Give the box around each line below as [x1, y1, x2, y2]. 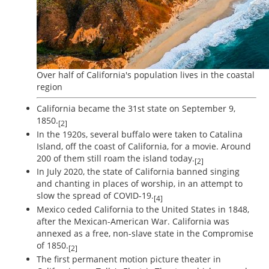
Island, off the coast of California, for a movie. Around [37, 140, 251, 152]
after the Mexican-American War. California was [37, 216, 229, 228]
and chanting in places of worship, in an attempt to [37, 178, 243, 190]
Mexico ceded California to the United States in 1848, [37, 204, 249, 216]
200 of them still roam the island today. [37, 152, 195, 164]
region [37, 80, 62, 92]
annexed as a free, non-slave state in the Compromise [37, 228, 253, 240]
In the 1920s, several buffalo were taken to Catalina [37, 128, 243, 140]
